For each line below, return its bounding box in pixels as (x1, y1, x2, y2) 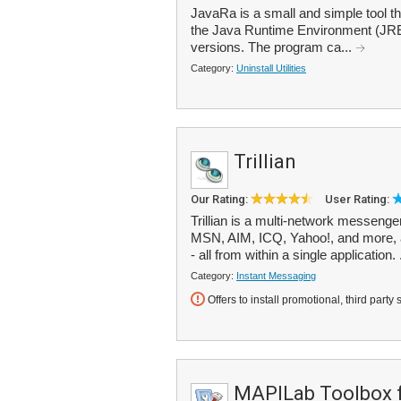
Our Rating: (191, 192, 251, 206)
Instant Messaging (236, 270, 316, 281)
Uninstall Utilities (236, 63, 306, 73)
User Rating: (325, 192, 392, 206)
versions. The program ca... (191, 39, 355, 55)
